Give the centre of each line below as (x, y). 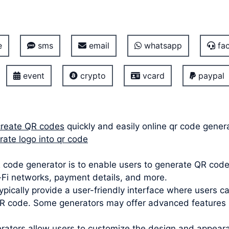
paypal (210, 75)
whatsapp (162, 46)
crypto (91, 75)
